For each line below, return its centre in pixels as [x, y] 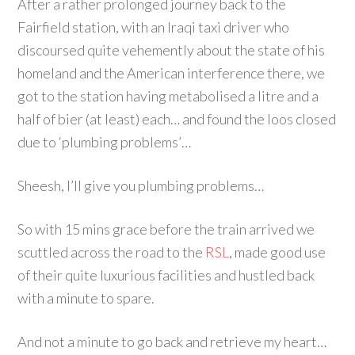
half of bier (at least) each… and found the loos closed [177, 119]
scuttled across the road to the [112, 252]
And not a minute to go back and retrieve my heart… [172, 342]
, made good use [278, 252]
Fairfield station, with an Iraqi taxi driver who [154, 27]
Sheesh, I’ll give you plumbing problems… [141, 185]
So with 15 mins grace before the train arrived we [166, 229]
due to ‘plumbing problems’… [105, 142]
